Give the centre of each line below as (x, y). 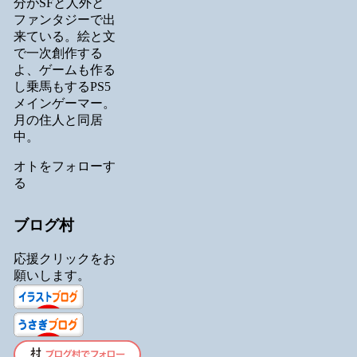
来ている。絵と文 (64, 37)
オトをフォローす (64, 167)
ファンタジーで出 (64, 20)
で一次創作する (58, 53)
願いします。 (51, 275)
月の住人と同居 (58, 120)
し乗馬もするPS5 (62, 87)
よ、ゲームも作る (64, 70)
